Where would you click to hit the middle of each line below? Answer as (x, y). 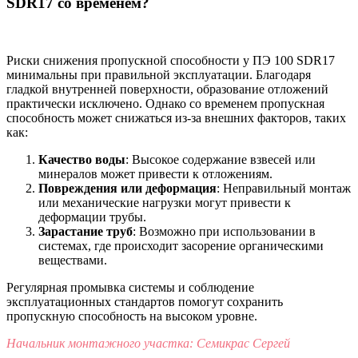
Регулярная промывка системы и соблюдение (130, 288)
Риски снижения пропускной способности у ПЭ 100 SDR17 (171, 61)
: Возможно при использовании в (224, 232)
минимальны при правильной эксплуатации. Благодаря (159, 75)
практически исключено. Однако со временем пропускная (165, 104)
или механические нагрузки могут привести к (165, 203)
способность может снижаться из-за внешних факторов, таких (176, 118)
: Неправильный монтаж (284, 189)
